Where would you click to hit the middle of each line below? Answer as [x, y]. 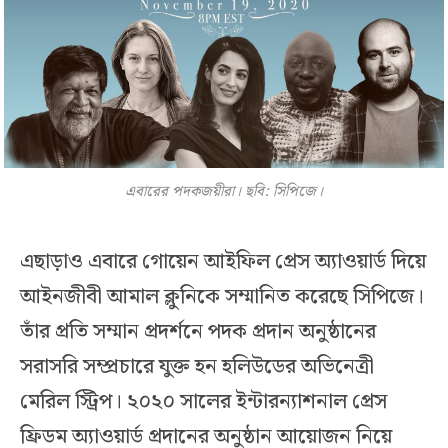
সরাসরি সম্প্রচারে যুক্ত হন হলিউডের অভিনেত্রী [197, 367]
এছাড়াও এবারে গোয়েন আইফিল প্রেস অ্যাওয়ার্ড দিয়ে [223, 262]
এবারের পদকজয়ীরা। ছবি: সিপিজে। [224, 192]
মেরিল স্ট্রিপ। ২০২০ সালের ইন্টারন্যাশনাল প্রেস [203, 402]
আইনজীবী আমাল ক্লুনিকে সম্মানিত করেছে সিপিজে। [222, 297]
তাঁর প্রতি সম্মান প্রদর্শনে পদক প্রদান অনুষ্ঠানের [198, 332]
